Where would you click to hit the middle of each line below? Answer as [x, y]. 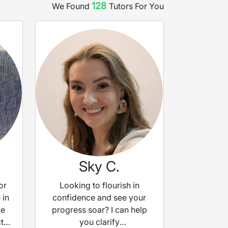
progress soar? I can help [99, 210]
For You [148, 6]
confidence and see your [99, 198]
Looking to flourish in [99, 186]
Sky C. [99, 167]
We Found [71, 6]
